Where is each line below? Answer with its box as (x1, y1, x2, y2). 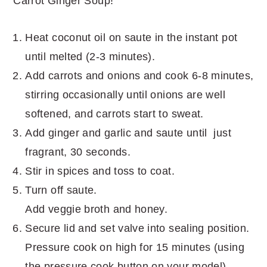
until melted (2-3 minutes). (25, 50, 156, 63)
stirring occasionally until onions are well (25, 88, 225, 101)
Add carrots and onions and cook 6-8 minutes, (25, 69, 254, 82)
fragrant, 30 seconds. (25, 145, 134, 158)
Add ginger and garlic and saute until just (25, 126, 231, 139)
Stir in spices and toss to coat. (25, 164, 178, 177)
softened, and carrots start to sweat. (25, 107, 207, 120)
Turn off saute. (25, 184, 97, 196)
